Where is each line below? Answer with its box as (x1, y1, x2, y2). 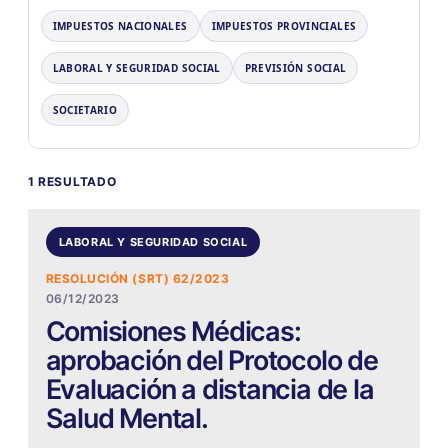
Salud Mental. (45, 402, 208, 436)
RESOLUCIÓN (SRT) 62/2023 (45, 271, 230, 287)
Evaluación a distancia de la (45, 373, 374, 407)
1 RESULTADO (27, 174, 117, 190)
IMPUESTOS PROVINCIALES (211, 19, 357, 34)
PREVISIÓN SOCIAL (244, 61, 347, 76)
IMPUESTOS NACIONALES (52, 19, 188, 34)
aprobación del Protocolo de (45, 344, 378, 378)
